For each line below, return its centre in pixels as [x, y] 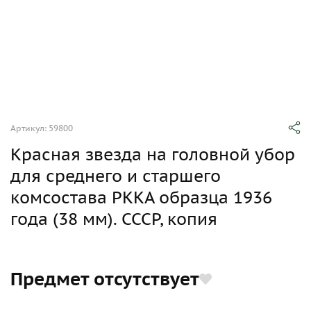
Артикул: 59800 [42, 128]
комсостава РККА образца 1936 [141, 197]
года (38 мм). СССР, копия [114, 219]
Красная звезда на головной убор [153, 154]
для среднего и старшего [116, 176]
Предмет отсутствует [105, 279]
